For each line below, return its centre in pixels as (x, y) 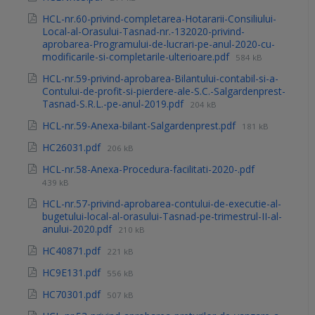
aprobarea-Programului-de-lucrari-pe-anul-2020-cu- (159, 44)
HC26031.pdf (73, 148)
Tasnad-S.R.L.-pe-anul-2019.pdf (114, 104)
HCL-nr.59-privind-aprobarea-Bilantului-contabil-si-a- (160, 79)
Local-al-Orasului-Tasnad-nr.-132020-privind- (143, 32)
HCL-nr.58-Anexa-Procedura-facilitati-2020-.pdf (148, 169)
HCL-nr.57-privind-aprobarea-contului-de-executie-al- (162, 204)
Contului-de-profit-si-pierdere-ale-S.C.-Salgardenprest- (164, 91)
